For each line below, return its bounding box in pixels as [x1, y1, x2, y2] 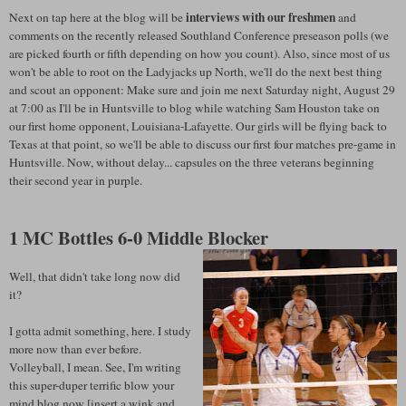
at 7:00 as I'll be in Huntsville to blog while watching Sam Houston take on [9, 99, 380, 116]
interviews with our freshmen [186, 7, 335, 26]
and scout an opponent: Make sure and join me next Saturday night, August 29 [9, 81, 395, 98]
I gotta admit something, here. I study [9, 322, 191, 339]
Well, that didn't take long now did [9, 267, 180, 285]
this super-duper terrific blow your [9, 376, 174, 393]
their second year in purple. [9, 171, 142, 188]
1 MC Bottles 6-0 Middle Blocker [9, 223, 268, 251]
